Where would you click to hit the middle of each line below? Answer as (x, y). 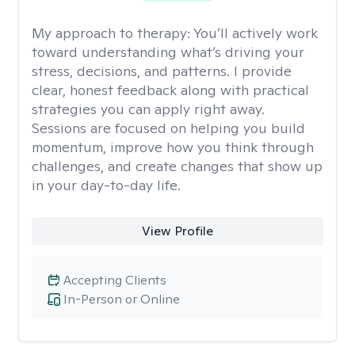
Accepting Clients (115, 280)
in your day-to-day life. (106, 185)
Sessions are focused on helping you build (168, 128)
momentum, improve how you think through (173, 147)
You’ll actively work (256, 33)
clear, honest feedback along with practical (170, 90)
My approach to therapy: (113, 33)
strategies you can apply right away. (148, 109)
